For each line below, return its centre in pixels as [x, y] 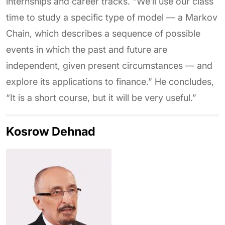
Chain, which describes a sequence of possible [103, 33]
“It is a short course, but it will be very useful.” [101, 98]
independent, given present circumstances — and [109, 66]
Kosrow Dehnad [51, 131]
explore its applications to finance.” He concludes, [110, 82]
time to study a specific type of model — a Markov [112, 17]
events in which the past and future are [87, 49]
